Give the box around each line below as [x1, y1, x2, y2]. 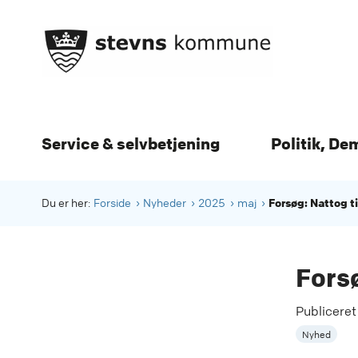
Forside [93, 196, 131, 211]
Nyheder [143, 196, 186, 211]
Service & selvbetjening [42, 133, 220, 154]
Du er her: [42, 196, 90, 211]
